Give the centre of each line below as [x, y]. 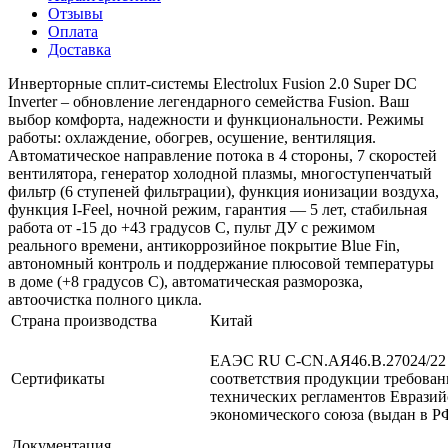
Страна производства [84, 320]
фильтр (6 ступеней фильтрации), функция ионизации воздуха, [223, 191]
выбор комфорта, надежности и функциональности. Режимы [216, 119]
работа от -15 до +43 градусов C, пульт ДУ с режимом [191, 227]
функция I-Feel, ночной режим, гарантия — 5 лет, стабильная [217, 209]
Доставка [79, 49]
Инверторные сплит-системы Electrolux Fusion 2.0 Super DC [212, 83]
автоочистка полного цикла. [105, 299]
